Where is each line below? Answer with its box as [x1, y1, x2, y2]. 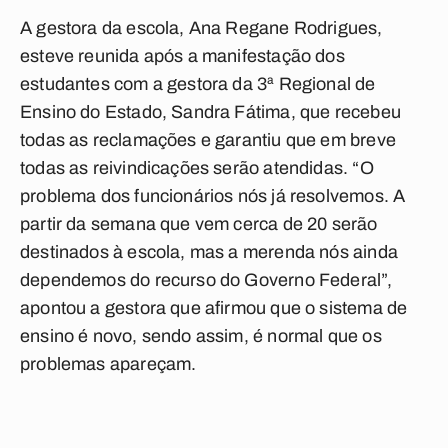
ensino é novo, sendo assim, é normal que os [20, 326, 382, 346]
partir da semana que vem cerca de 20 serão [20, 214, 378, 234]
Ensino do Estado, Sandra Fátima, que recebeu [20, 102, 401, 122]
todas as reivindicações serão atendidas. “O [20, 158, 374, 178]
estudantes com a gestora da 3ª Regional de [20, 74, 376, 94]
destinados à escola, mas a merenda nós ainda [20, 242, 398, 262]
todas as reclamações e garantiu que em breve [20, 130, 396, 150]
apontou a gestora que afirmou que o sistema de [20, 298, 408, 318]
